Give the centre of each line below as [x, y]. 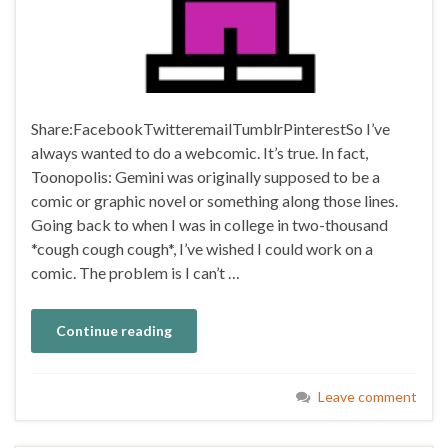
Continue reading [114, 330]
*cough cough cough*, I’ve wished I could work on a [202, 248]
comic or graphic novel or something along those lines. [214, 200]
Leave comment [367, 396]
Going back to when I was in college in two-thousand [209, 224]
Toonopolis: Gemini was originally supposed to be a [205, 176]
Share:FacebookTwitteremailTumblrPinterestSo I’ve [210, 128]
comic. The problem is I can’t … [135, 272]
